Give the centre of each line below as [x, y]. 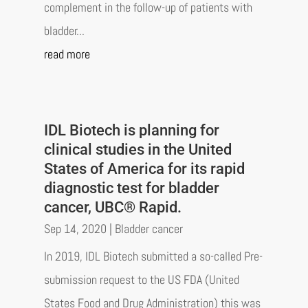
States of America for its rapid [144, 168]
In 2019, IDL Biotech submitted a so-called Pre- [153, 256]
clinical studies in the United [137, 149]
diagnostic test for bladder [131, 188]
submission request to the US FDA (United [141, 279]
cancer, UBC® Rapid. [112, 207]
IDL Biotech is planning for [131, 130]
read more [67, 54]
